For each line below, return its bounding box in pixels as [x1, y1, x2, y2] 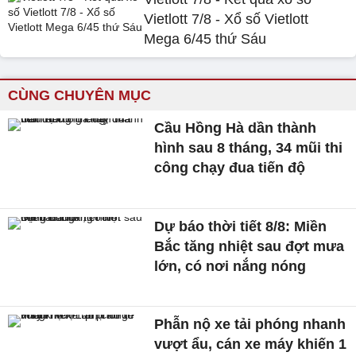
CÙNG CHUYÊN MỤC [8, 87, 151, 103]
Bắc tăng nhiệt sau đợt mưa [154, 238, 345, 254]
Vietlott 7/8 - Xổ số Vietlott [144, 11, 309, 27]
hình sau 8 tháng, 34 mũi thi [154, 140, 343, 156]
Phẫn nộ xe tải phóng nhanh [154, 316, 346, 333]
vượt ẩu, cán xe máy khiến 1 [154, 336, 347, 353]
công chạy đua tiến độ [154, 160, 306, 176]
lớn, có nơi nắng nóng [154, 257, 307, 274]
